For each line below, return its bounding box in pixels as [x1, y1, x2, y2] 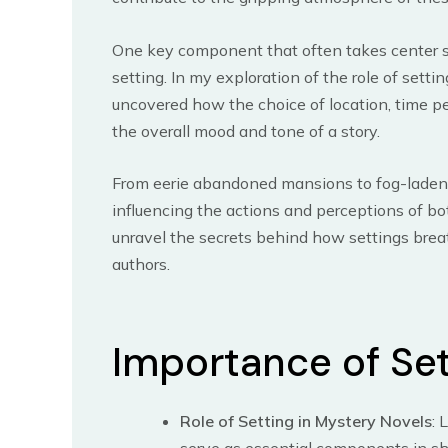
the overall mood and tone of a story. [112, 120, 380, 141]
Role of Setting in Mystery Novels [180, 411, 432, 432]
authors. [112, 254, 170, 275]
